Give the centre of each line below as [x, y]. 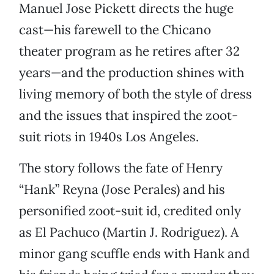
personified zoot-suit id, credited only [130, 211]
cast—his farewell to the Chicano [115, 30]
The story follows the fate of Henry [121, 168]
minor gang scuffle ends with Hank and [134, 254]
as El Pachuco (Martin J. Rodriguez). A [129, 232]
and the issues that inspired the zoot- [128, 116]
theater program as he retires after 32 [129, 51]
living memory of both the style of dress [135, 94]
